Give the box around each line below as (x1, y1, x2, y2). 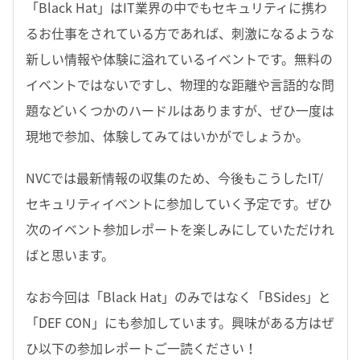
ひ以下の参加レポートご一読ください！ (26, 337, 257, 358)
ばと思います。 (26, 244, 114, 264)
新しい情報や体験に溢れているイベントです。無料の (26, 48, 333, 68)
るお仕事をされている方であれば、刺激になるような (26, 22, 334, 43)
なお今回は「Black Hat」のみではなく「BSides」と (26, 286, 331, 306)
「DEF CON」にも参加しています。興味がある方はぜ (26, 312, 334, 332)
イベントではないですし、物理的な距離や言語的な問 (26, 74, 334, 94)
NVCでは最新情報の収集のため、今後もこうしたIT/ (26, 167, 323, 187)
